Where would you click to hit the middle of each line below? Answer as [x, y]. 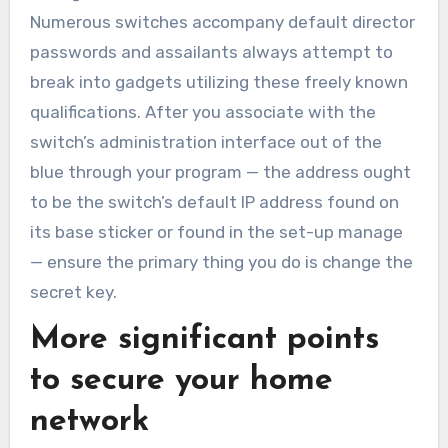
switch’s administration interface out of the [205, 142]
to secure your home [181, 381]
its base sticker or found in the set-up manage [216, 232]
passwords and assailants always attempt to [211, 52]
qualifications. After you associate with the [202, 112]
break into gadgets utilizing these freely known [218, 82]
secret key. [73, 292]
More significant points [204, 340]
